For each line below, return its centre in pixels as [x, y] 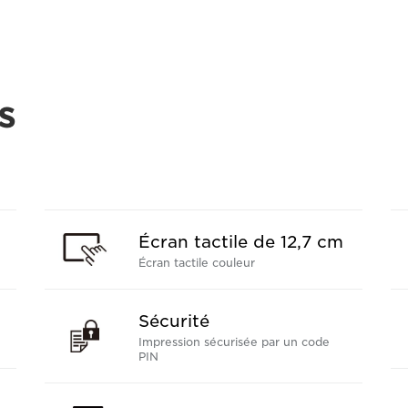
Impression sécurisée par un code [234, 342]
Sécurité [173, 321]
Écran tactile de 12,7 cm [240, 242]
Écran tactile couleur [196, 263]
